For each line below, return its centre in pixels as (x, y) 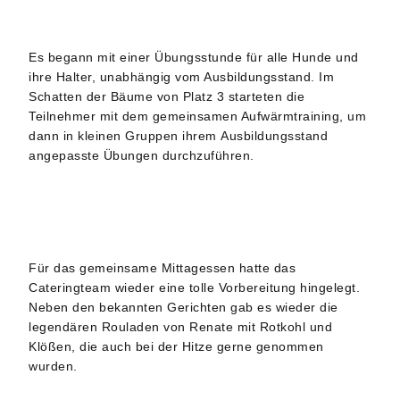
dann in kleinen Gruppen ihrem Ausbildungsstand (179, 136)
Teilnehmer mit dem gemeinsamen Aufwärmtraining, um (198, 117)
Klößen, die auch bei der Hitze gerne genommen (176, 347)
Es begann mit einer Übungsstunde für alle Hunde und (194, 58)
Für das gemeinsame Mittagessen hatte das (162, 268)
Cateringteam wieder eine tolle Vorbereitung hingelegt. (195, 288)
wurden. (53, 367)
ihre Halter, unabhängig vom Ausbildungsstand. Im (182, 77)
